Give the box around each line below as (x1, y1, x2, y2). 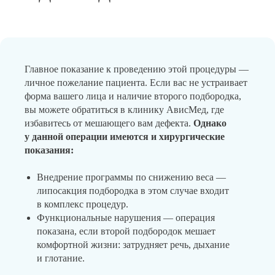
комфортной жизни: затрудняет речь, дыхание (37, 239, 230, 250)
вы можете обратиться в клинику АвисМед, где (25, 104, 224, 115)
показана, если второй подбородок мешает (37, 226, 215, 236)
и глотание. (37, 253, 85, 263)
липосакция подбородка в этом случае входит (37, 185, 229, 196)
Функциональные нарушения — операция (37, 212, 215, 223)
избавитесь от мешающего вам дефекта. (25, 118, 193, 128)
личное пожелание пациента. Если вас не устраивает (25, 77, 247, 88)
